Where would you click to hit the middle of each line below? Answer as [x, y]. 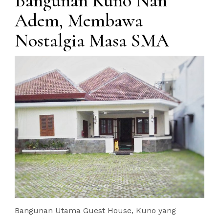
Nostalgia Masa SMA [92, 41]
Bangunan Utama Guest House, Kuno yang [95, 211]
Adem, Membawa [79, 21]
